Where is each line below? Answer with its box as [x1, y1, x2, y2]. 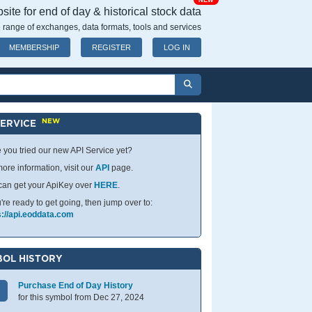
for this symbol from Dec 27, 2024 [18, 292, 145, 302]
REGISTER [92, 43, 131, 52]
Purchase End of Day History [18, 281, 134, 290]
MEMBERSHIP [9, 43, 59, 52]
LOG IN [164, 43, 190, 52]
